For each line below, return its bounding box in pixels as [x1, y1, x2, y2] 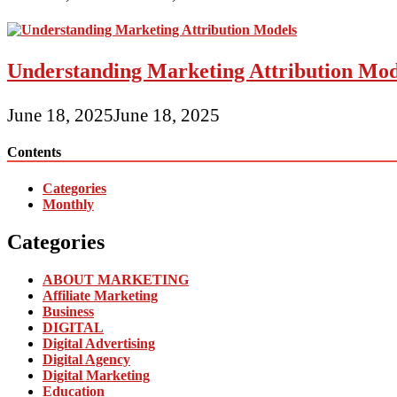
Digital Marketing [43, 368, 150, 384]
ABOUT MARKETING [43, 272, 189, 288]
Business [43, 304, 94, 320]
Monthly [43, 197, 94, 213]
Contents [7, 144, 61, 160]
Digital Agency [43, 352, 130, 368]
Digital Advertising [43, 336, 155, 352]
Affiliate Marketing [43, 288, 158, 304]
